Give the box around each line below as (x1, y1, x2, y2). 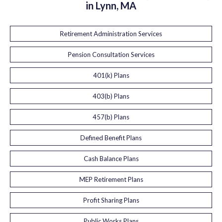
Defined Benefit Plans (80, 134, 142, 142)
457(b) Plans (93, 113, 129, 121)
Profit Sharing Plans (83, 196, 139, 204)
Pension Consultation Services (67, 51, 155, 58)
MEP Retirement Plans (79, 175, 143, 183)
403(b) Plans (93, 92, 129, 100)
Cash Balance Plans (83, 155, 139, 163)
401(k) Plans (93, 71, 129, 79)
